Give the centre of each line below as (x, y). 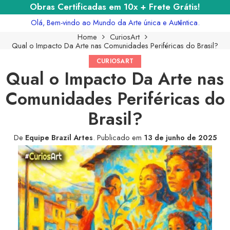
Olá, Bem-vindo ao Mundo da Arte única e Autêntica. (115, 22)
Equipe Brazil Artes (59, 137)
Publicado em (119, 137)
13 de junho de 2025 (180, 137)
